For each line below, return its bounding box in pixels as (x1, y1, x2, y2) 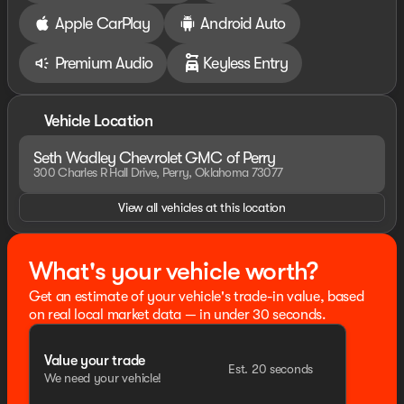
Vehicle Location (44, 111, 153, 130)
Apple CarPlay (55, 14, 151, 32)
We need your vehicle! (44, 370, 162, 385)
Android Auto (200, 14, 286, 32)
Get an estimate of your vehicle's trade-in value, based (29, 289, 364, 305)
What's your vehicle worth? (29, 257, 318, 286)
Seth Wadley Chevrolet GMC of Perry (33, 149, 276, 167)
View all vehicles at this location (118, 200, 286, 215)
